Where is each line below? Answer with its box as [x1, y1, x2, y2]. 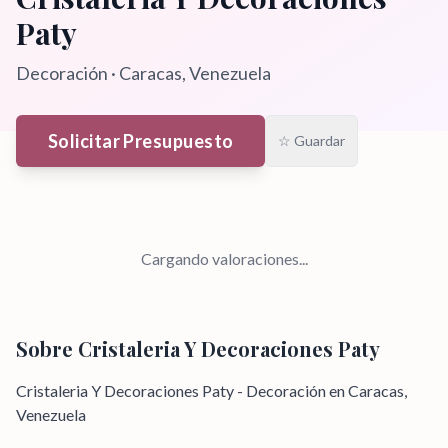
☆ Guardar [278, 132, 346, 149]
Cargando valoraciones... [140, 249, 308, 268]
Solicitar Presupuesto [48, 130, 234, 152]
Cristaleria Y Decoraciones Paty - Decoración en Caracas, [16, 381, 407, 400]
